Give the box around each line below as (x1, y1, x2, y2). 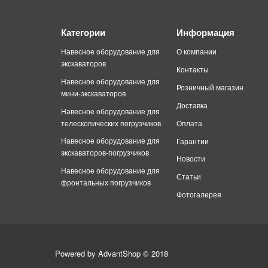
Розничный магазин (176, 81, 244, 92)
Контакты (176, 63, 209, 74)
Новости (176, 153, 206, 164)
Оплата (176, 117, 203, 128)
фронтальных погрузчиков (61, 176, 151, 187)
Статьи (176, 171, 202, 182)
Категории (61, 26, 105, 39)
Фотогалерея (176, 189, 222, 199)
